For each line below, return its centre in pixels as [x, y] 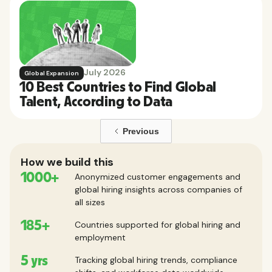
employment [100, 237]
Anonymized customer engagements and [157, 176]
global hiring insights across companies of [158, 189]
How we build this [67, 162]
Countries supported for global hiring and [157, 224]
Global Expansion [52, 73]
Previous [141, 131]
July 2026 [105, 72]
